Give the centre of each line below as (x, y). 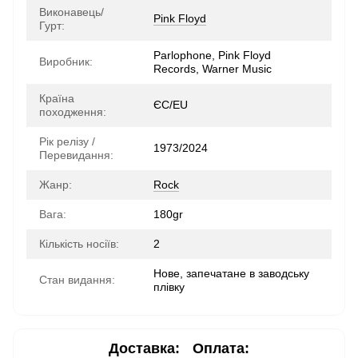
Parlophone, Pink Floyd (212, 55)
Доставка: (144, 348)
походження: (73, 112)
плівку (169, 287)
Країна (57, 98)
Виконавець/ (72, 12)
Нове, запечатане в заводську (231, 273)
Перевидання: (76, 155)
